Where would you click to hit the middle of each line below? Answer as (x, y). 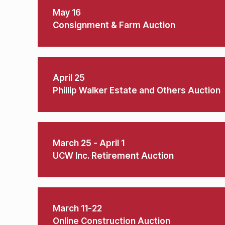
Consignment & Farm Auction (114, 25)
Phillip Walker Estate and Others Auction (137, 90)
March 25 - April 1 (89, 143)
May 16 (67, 13)
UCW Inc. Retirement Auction (113, 156)
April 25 (69, 78)
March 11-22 (77, 208)
